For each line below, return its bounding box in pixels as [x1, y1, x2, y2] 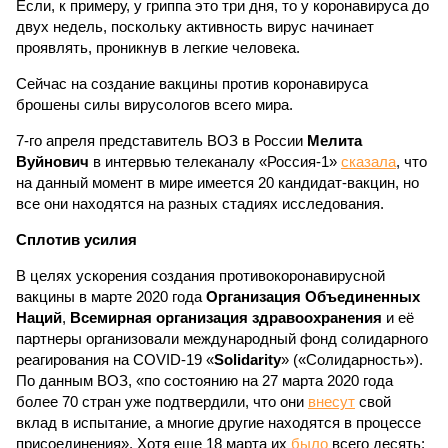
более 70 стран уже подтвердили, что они [16, 393, 308, 410]
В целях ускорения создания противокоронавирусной [16, 267, 385, 284]
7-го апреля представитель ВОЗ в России [16, 132, 307, 149]
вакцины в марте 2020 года [16, 288, 206, 305]
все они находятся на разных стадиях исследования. [16, 195, 384, 212]
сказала [341, 153, 396, 170]
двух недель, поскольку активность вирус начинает [16, 18, 374, 35]
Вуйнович [16, 153, 89, 170]
